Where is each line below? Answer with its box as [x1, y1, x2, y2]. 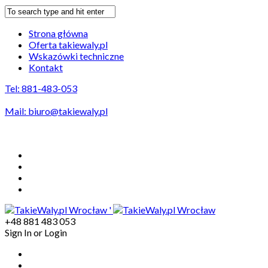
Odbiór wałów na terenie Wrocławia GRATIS [5, 128, 202, 139]
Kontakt [29, 62, 63, 73]
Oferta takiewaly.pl [29, 39, 108, 50]
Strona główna [29, 28, 88, 39]
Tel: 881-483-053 [5, 83, 77, 94]
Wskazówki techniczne [29, 50, 124, 62]
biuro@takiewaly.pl [28, 105, 108, 117]
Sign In [5, 227, 32, 238]
